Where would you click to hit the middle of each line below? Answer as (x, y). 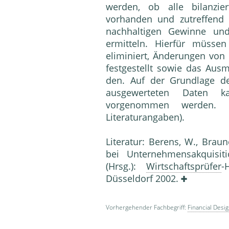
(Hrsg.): (126, 166)
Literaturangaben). (145, 117)
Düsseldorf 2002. (143, 179)
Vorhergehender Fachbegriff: (147, 208)
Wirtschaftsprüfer (184, 166)
